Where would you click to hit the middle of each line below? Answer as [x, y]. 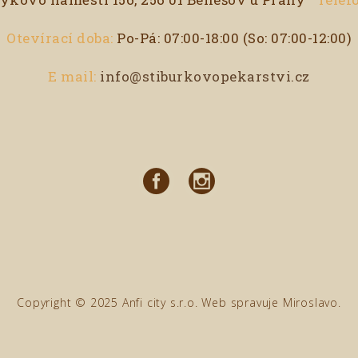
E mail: [72, 76]
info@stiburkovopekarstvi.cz [205, 76]
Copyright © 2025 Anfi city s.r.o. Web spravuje [150, 303]
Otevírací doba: [60, 38]
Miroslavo [310, 303]
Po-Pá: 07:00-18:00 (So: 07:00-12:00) [232, 38]
